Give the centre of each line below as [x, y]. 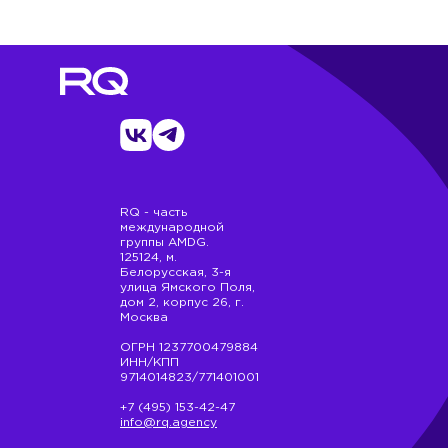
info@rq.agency [168, 422]
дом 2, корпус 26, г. [182, 302]
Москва [144, 317]
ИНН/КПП [149, 362]
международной [172, 227]
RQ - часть [153, 212]
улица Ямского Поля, [187, 287]
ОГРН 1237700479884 [189, 347]
